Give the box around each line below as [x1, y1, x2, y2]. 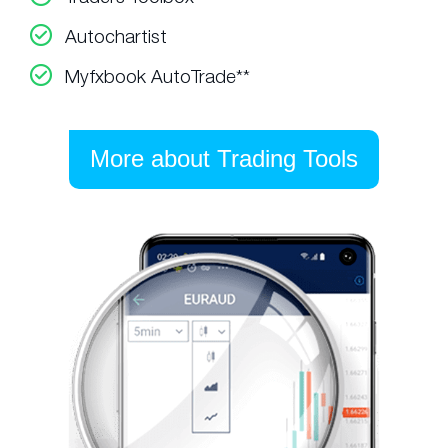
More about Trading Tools [90, 145, 358, 173]
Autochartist [65, 25, 167, 48]
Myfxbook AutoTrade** [65, 65, 250, 88]
